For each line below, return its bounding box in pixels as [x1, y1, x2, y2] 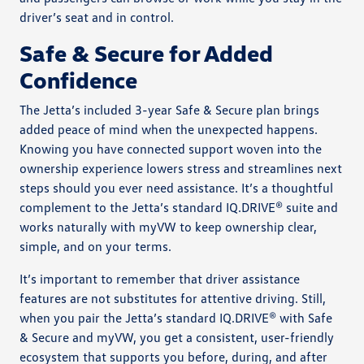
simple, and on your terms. [19, 237, 172, 254]
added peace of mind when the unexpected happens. [19, 120, 318, 137]
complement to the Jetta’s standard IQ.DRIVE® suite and [19, 198, 339, 215]
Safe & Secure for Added [19, 38, 274, 67]
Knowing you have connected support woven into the [19, 140, 323, 157]
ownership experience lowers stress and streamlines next [19, 159, 343, 176]
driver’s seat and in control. [19, 8, 175, 25]
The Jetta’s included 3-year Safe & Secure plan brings [19, 101, 320, 118]
